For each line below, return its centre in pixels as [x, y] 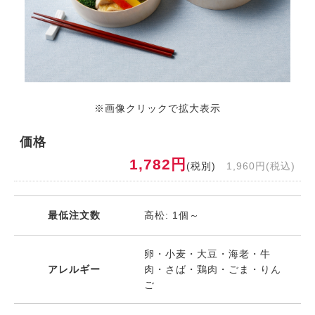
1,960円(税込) [261, 166]
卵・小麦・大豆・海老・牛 [207, 254]
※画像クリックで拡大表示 [157, 109]
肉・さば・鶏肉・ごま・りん [213, 270]
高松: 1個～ [172, 216]
